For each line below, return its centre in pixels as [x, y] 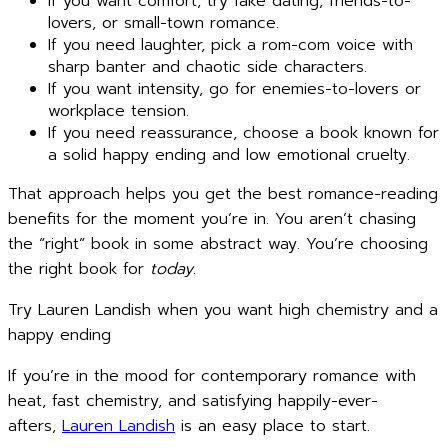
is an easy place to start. [272, 426]
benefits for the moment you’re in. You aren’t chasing [212, 219]
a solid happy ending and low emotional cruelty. [229, 155]
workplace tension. [118, 111]
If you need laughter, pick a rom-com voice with [230, 45]
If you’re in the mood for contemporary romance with [212, 376]
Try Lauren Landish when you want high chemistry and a [223, 310]
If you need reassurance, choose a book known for [243, 133]
